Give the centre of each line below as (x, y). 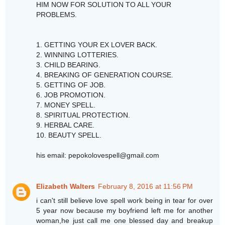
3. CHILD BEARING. (69, 65)
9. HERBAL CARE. (66, 125)
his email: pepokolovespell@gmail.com (98, 155)
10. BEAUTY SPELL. (69, 135)
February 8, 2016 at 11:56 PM (146, 187)
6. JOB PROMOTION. (71, 95)
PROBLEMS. (57, 15)
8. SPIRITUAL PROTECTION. (83, 115)
